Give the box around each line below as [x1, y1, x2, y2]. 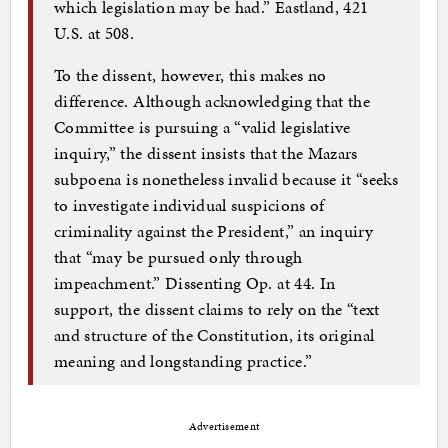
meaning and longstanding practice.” [54, 349, 313, 374]
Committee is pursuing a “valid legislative [54, 115, 351, 140]
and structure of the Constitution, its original [54, 323, 375, 348]
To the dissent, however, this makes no [54, 63, 327, 88]
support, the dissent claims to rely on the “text [54, 297, 380, 322]
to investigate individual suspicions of [54, 193, 325, 218]
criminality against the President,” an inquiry [54, 219, 374, 244]
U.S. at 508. [54, 21, 135, 46]
